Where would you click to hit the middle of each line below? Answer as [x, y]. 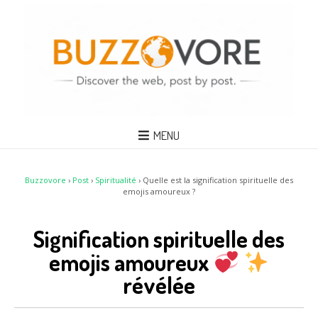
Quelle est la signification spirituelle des [218, 180]
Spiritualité [116, 180]
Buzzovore [45, 180]
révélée [159, 285]
